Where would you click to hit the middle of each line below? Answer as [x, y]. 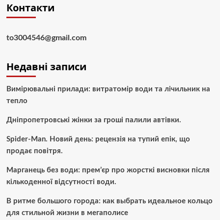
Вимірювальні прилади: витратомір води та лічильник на [108, 89]
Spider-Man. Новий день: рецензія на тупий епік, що [98, 139]
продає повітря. [34, 151]
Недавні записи [46, 66]
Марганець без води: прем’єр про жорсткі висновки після [108, 170]
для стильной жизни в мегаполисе [67, 213]
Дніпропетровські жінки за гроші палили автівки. [94, 120]
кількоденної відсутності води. [61, 182]
